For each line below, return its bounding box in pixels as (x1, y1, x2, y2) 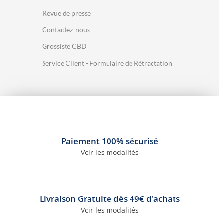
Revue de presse (43, 8, 91, 17)
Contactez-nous (42, 25, 90, 34)
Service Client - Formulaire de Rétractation (42, 58, 172, 67)
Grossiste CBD (42, 42, 87, 50)
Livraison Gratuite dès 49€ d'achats (39, 193, 180, 205)
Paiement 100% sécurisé (61, 135, 158, 147)
